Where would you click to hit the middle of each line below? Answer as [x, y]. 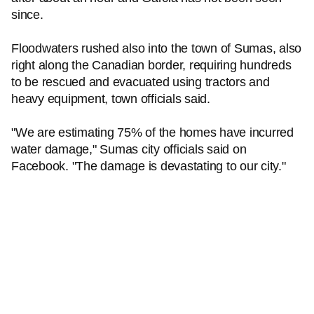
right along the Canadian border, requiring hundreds [151, 65]
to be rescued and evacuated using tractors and [141, 82]
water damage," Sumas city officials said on [129, 149]
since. [27, 15]
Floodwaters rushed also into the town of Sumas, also [156, 48]
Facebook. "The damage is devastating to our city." [149, 166]
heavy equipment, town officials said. [111, 99]
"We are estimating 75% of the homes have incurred [152, 132]
